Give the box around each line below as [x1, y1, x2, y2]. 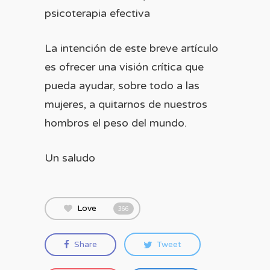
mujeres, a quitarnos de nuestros [45, 98, 207, 111]
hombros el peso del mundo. [45, 116, 187, 130]
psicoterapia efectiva [45, 7, 150, 20]
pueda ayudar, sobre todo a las [45, 79, 199, 92]
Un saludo [45, 151, 95, 165]
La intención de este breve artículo [45, 42, 218, 55]
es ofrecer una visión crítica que [45, 60, 204, 74]
